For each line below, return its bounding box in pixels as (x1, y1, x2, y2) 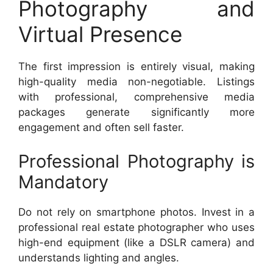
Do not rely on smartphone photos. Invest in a (18, 205, 255, 218)
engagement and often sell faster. (18, 121, 184, 133)
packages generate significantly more (18, 106, 255, 118)
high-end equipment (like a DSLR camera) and (18, 236, 255, 249)
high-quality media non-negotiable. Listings (18, 76, 255, 88)
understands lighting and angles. (18, 251, 179, 264)
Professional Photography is (18, 150, 255, 172)
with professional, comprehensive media (18, 91, 255, 103)
